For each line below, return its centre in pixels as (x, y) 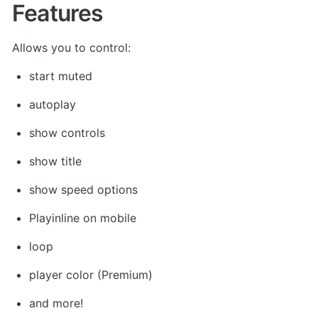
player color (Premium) (91, 274)
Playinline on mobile (83, 218)
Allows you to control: (73, 47)
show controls (67, 132)
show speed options (83, 189)
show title (55, 161)
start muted (61, 76)
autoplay (53, 104)
